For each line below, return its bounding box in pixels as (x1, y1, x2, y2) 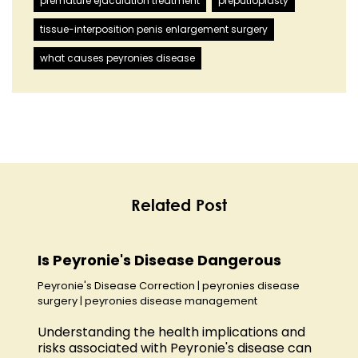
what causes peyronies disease (40, 51, 195, 66)
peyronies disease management (85, 292, 257, 308)
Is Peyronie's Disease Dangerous (38, 250, 281, 271)
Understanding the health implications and (38, 322, 305, 341)
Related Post (131, 195, 227, 215)
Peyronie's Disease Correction (38, 277, 195, 293)
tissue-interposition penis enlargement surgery (40, 22, 268, 37)
